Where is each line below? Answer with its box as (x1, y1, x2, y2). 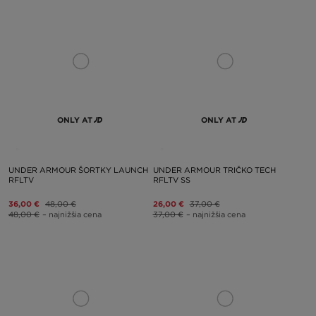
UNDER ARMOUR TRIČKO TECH (152, 164, 276, 175)
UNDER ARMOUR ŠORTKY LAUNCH (8, 164, 148, 175)
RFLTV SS (152, 174, 190, 185)
